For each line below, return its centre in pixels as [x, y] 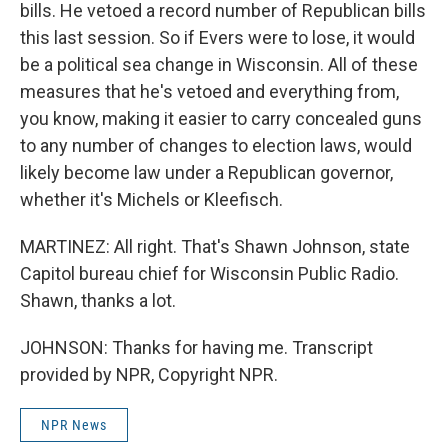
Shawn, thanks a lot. [98, 300]
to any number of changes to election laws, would [216, 145]
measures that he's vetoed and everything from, [209, 91]
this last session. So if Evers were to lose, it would [217, 37]
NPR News [74, 425]
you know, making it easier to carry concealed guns [221, 118]
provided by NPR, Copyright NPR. [149, 374]
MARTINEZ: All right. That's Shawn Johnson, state [215, 246]
